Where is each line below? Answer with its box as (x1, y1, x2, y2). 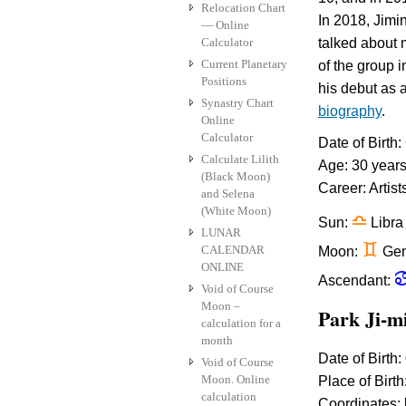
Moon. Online (201, 372, 270, 387)
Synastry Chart (201, 96, 274, 111)
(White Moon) (201, 204, 271, 218)
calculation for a (201, 316, 281, 331)
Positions (201, 74, 246, 89)
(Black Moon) (201, 169, 270, 184)
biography (318, 103, 382, 120)
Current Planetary (201, 57, 287, 72)
